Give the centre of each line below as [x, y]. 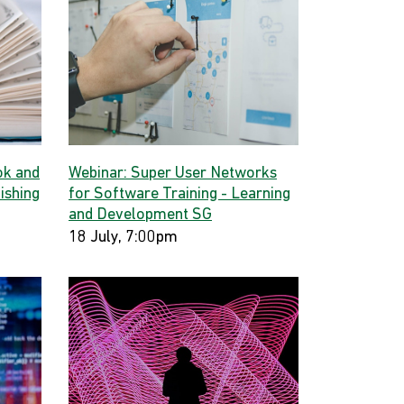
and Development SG [140, 215]
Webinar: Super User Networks [173, 174]
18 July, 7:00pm [123, 238]
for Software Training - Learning [179, 194]
